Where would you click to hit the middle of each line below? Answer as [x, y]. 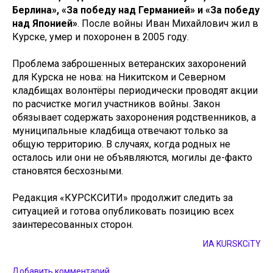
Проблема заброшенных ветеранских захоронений [129, 64]
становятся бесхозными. [68, 171]
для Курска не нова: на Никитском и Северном [119, 77]
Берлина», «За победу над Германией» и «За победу [136, 10]
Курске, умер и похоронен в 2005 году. [101, 37]
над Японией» [45, 23]
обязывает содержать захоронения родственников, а [134, 117]
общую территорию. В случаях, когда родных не [121, 144]
